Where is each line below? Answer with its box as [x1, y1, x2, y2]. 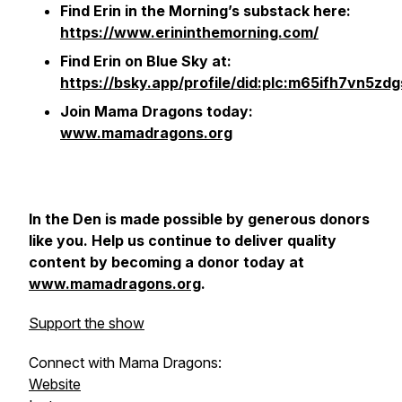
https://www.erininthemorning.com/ [60, 23, 319, 41]
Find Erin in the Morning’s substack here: [60, 2, 351, 20]
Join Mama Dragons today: [60, 102, 253, 120]
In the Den [29, 210, 101, 228]
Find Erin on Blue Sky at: [60, 52, 232, 70]
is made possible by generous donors [101, 210, 370, 228]
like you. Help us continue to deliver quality [29, 232, 336, 249]
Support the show [29, 314, 144, 332]
